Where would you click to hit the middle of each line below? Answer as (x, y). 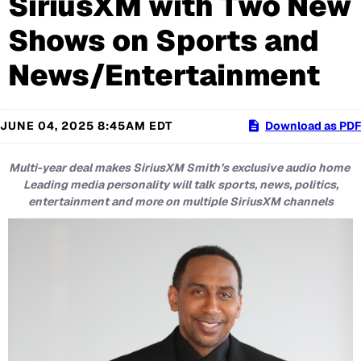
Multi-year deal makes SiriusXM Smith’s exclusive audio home (179, 168)
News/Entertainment (164, 76)
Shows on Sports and (164, 41)
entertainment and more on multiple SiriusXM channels (180, 202)
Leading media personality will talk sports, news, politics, (180, 185)
